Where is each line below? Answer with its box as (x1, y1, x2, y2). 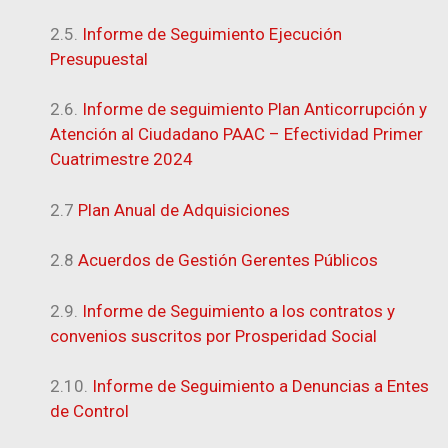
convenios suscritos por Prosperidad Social (50, 325, 377, 346)
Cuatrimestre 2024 (50, 149, 193, 169)
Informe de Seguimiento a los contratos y (82, 300, 395, 321)
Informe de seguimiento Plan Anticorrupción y (82, 99, 427, 119)
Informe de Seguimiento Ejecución (82, 23, 342, 44)
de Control (50, 401, 129, 421)
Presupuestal (50, 48, 148, 69)
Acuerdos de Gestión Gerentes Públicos (78, 250, 378, 270)
